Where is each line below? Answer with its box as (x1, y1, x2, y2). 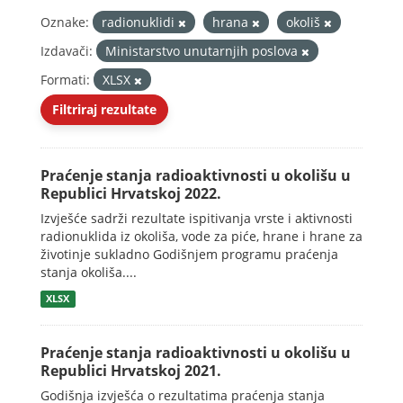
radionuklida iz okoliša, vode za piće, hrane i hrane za (40, 228, 363, 245)
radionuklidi (102, 13, 178, 31)
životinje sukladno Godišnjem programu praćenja (40, 246, 338, 263)
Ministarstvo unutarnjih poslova (105, 42, 301, 59)
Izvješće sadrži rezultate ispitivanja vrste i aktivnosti (40, 210, 353, 227)
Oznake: (40, 13, 89, 31)
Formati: (40, 71, 90, 88)
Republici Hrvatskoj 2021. (40, 361, 221, 381)
